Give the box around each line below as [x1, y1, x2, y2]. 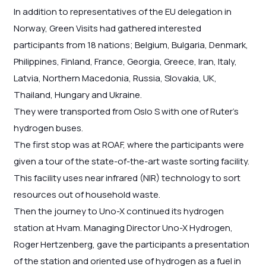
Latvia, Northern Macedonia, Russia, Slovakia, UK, [13, 72, 217, 85]
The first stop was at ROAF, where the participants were [13, 138, 244, 151]
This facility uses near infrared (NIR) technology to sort [13, 172, 240, 185]
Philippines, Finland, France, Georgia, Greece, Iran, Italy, [13, 55, 237, 68]
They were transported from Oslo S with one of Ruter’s [13, 105, 239, 118]
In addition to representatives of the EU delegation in [13, 5, 232, 18]
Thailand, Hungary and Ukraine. [13, 88, 142, 102]
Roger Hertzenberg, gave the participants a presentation [13, 238, 249, 251]
